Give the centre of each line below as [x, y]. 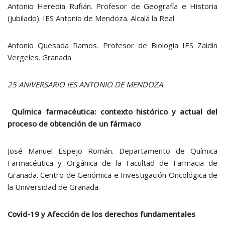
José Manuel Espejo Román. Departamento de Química [113, 151]
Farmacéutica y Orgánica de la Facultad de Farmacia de [113, 163]
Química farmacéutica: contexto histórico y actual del [115, 111]
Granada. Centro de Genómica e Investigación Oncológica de [113, 175]
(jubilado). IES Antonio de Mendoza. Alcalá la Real [91, 18]
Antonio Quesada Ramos [52, 45]
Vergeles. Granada [39, 57]
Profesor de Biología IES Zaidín [158, 45]
